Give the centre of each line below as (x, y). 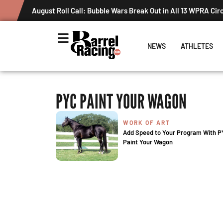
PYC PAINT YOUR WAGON (121, 101)
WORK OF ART (147, 122)
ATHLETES (197, 46)
